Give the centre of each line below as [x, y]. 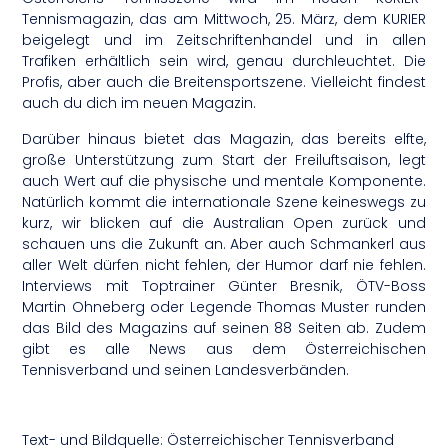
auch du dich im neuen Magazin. [139, 103]
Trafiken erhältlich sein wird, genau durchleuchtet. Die [224, 61]
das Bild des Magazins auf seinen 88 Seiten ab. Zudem [224, 327]
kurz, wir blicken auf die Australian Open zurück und [224, 222]
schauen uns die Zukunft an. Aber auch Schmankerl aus [224, 243]
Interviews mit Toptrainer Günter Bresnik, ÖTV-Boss [224, 285]
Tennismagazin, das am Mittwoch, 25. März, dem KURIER [224, 19]
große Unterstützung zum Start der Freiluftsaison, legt [224, 159]
